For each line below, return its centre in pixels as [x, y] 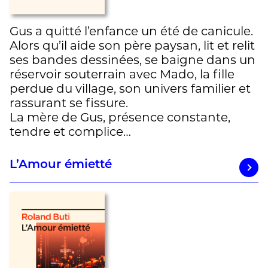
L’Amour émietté [61, 165]
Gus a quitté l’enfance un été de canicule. [131, 31]
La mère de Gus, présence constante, [120, 117]
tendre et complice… [70, 131]
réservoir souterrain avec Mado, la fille [122, 74]
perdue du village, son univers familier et [130, 88]
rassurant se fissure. [69, 103]
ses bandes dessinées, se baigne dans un [133, 60]
